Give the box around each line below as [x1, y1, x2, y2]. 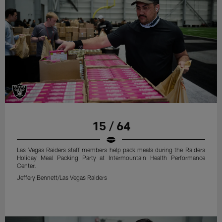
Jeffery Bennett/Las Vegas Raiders [17, 173, 108, 181]
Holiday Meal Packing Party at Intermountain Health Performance [17, 154, 205, 161]
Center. [17, 162, 37, 169]
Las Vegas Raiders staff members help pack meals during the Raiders [17, 146, 205, 153]
